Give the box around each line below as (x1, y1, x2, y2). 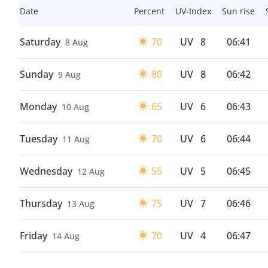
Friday (20, 229, 47, 242)
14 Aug (52, 230, 80, 242)
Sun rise (222, 5, 255, 17)
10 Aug (62, 101, 89, 112)
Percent (134, 5, 165, 17)
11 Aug (62, 133, 90, 145)
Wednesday (20, 165, 72, 178)
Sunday (20, 68, 53, 81)
